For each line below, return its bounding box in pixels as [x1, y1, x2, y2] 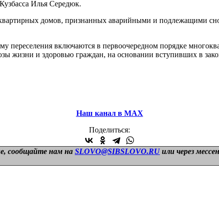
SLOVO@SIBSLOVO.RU [75, 147, 160, 155]
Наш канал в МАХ [76, 109, 143, 117]
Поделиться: [89, 125, 130, 134]
